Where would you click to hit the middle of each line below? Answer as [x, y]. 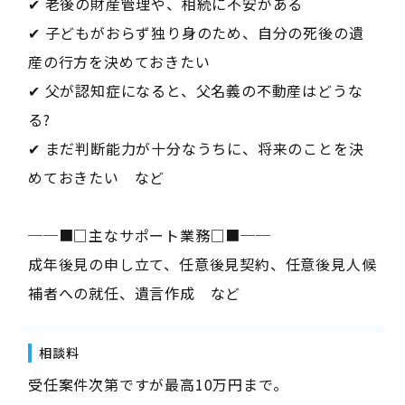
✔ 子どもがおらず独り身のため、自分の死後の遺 [196, 32]
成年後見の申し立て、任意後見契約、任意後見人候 [202, 264]
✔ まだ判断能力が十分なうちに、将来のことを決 [196, 148]
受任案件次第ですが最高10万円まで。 [158, 384]
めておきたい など [96, 177]
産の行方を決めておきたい [119, 61]
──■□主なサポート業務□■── [149, 235]
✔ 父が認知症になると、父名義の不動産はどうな [195, 90]
